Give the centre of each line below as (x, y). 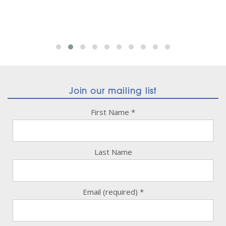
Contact (25, 215)
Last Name (113, 152)
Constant (28, 204)
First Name (111, 112)
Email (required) (111, 192)
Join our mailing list (113, 92)
